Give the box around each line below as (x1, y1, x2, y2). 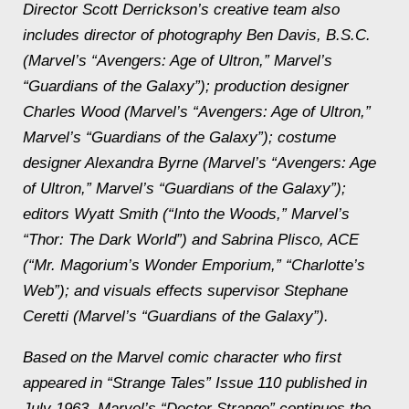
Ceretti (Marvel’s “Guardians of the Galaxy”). (23, 308, 329, 325)
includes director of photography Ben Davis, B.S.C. (23, 26, 371, 44)
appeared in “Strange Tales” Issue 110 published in (23, 374, 367, 392)
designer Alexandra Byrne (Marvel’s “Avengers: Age (23, 154, 376, 172)
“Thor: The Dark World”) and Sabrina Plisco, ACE (23, 231, 359, 248)
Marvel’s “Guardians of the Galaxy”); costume (23, 129, 336, 146)
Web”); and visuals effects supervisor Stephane (23, 282, 348, 299)
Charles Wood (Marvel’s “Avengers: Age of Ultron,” (23, 103, 371, 121)
